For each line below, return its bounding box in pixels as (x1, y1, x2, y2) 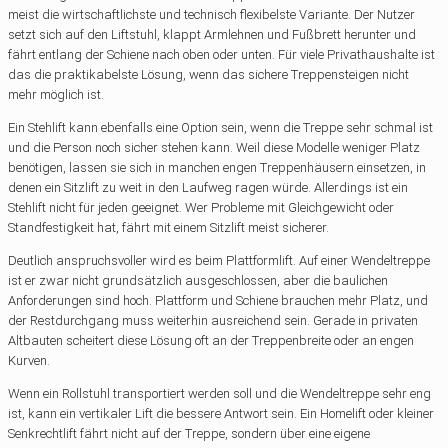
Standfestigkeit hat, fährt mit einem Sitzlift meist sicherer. (8, 219, 329, 235)
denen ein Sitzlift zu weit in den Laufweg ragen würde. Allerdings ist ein (8, 179, 408, 195)
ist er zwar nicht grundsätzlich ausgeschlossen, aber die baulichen (8, 272, 388, 288)
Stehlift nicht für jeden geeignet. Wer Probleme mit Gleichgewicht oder (8, 199, 394, 215)
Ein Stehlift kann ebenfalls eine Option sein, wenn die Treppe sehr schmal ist (8, 119, 433, 135)
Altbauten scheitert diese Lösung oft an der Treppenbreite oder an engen (8, 332, 414, 348)
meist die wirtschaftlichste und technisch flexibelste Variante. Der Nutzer (8, 6, 415, 22)
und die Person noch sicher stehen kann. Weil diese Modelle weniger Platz (8, 139, 420, 155)
